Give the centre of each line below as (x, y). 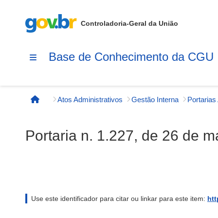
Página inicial (60, 104)
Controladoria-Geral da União (129, 23)
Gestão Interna (155, 99)
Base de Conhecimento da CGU (131, 56)
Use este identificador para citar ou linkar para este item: (119, 199)
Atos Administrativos (90, 99)
